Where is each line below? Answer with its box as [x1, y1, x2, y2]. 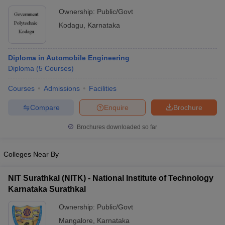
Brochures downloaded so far [75, 124, 157, 131]
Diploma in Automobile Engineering [8, 54, 130, 62]
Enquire [104, 103, 129, 111]
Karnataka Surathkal [8, 185, 86, 193]
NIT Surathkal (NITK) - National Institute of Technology [8, 174, 213, 182]
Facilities [89, 84, 117, 92]
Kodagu [59, 21, 83, 29]
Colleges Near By [4, 150, 59, 158]
